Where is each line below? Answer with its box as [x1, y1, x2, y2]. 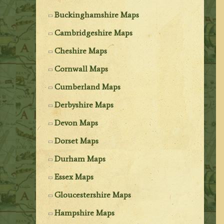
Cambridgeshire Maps [54, 27, 133, 37]
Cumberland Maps [54, 81, 121, 91]
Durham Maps [54, 153, 106, 163]
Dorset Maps [54, 135, 99, 145]
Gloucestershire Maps [54, 189, 131, 199]
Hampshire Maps [54, 207, 115, 217]
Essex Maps [54, 171, 94, 181]
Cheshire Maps [54, 45, 107, 55]
